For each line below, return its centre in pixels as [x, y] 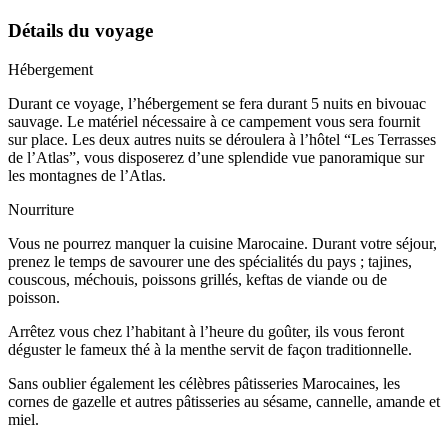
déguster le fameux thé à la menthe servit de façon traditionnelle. [210, 350]
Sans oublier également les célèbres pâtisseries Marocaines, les [204, 384]
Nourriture [41, 210]
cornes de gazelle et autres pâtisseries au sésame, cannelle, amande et [224, 402]
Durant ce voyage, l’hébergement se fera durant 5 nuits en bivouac [217, 104]
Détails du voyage [80, 31]
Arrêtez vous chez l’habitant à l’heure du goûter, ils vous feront [206, 332]
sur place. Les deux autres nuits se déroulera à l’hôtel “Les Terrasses [222, 140]
